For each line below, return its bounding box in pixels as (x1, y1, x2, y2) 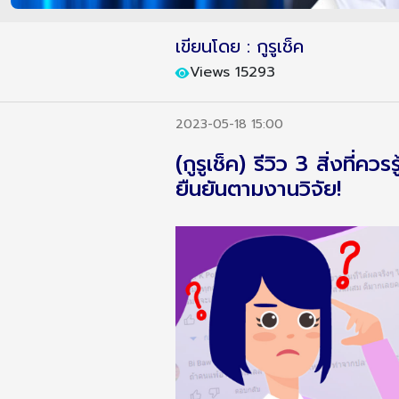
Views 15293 (189, 61, 275, 83)
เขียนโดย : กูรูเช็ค (175, 33, 304, 60)
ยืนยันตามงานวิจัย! (175, 172, 341, 205)
